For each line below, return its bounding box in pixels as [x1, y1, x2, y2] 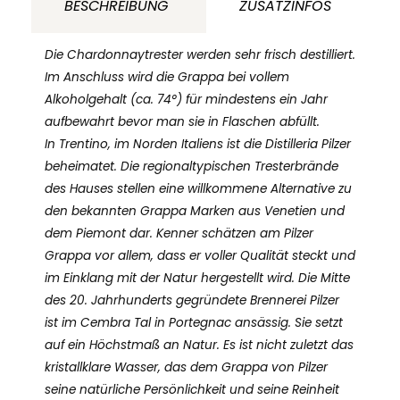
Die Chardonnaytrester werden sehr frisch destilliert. [45, 46, 355, 63]
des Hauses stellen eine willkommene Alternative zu [45, 179, 352, 197]
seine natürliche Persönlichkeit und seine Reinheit [45, 380, 339, 398]
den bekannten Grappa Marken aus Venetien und [45, 202, 345, 220]
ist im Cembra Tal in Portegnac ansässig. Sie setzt [45, 313, 343, 331]
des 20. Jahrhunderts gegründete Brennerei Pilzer [45, 291, 339, 309]
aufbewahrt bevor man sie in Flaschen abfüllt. [45, 112, 320, 130]
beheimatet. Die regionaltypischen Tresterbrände [45, 157, 338, 175]
